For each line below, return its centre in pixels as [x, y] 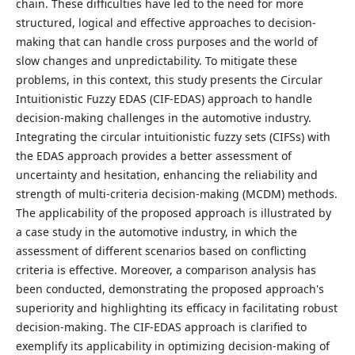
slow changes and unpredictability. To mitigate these [156, 61]
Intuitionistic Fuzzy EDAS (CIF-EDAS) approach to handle [164, 99]
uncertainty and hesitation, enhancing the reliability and [166, 175]
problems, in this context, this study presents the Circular [169, 80]
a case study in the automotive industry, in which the [156, 232]
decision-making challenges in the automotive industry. [163, 118]
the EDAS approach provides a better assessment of [153, 156]
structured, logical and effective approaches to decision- [166, 23]
